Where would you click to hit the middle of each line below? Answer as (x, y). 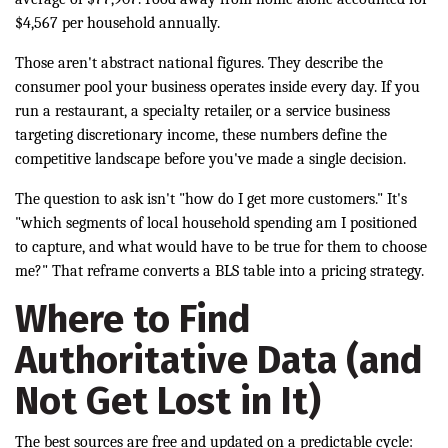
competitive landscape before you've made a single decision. (210, 159)
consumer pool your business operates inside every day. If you (217, 87)
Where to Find (133, 319)
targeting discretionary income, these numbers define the (201, 135)
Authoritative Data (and (219, 360)
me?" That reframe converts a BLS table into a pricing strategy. (219, 271)
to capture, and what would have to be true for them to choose (221, 247)
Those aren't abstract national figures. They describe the (199, 63)
